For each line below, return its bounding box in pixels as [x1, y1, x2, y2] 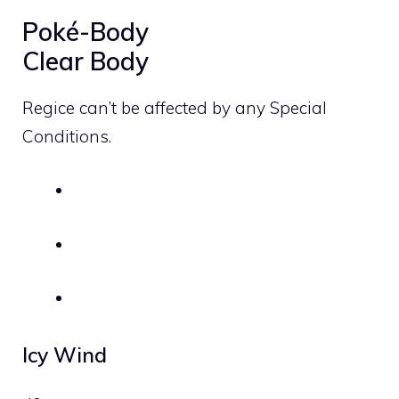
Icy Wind [22, 341, 107, 368]
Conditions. [22, 125, 111, 147]
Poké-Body [22, 15, 149, 47]
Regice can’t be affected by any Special [22, 96, 327, 118]
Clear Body [22, 45, 149, 77]
